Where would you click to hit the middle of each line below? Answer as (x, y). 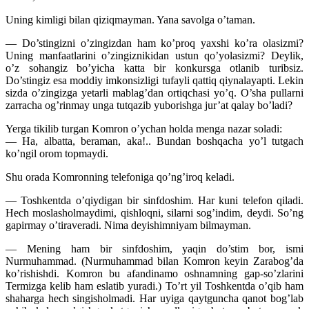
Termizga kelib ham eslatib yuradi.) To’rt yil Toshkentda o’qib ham (154, 286)
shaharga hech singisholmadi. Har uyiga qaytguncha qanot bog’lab (154, 299)
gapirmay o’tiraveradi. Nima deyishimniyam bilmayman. (128, 226)
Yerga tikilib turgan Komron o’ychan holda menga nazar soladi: (144, 129)
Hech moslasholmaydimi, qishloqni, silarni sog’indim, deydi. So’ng (154, 213)
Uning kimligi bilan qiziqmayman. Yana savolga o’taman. (130, 20)
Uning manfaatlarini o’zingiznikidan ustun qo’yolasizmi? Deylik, (154, 56)
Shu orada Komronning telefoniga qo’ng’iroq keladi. (120, 177)
